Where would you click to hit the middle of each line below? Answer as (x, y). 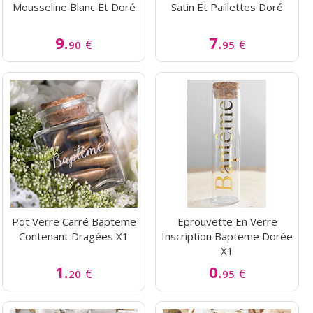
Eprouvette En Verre (227, 222)
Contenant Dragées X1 (74, 236)
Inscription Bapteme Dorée (227, 236)
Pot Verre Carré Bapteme (74, 222)
